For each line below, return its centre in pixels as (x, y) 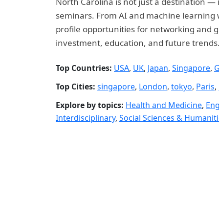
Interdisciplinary (86, 118)
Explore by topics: (90, 105)
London (153, 87)
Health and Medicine (164, 105)
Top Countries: (84, 68)
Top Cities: (76, 87)
